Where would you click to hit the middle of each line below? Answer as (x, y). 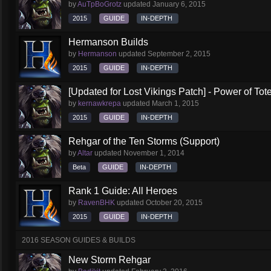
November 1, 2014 (154, 153)
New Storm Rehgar (109, 260)
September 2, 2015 (179, 54)
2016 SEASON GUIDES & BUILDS (79, 240)
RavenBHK (96, 203)
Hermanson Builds (108, 42)
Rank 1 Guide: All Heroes (123, 191)
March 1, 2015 (175, 103)
